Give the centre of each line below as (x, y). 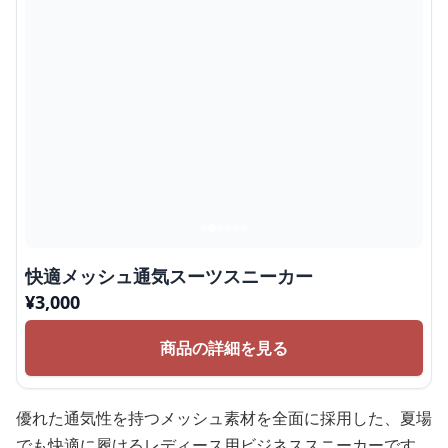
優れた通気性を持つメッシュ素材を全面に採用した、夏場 (224, 418)
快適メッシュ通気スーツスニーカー (169, 276)
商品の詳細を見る (224, 348)
